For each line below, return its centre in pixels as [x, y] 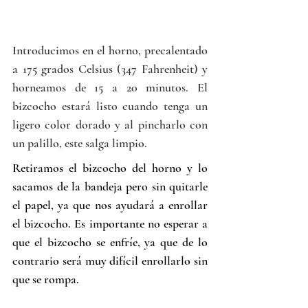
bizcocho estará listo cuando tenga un [110, 106]
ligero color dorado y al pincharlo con [110, 125]
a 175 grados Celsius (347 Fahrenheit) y [110, 69]
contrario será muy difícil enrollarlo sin [110, 261]
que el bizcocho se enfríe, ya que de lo [110, 242]
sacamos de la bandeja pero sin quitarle [110, 187]
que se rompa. [46, 279]
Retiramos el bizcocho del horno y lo [110, 168]
